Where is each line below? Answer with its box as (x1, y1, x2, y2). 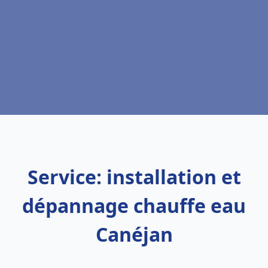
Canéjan (95, 221, 173, 247)
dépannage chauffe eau (22, 193, 246, 218)
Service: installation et (27, 164, 241, 190)
